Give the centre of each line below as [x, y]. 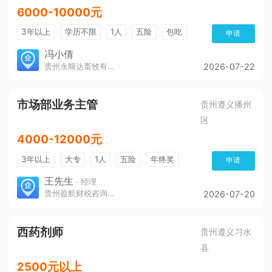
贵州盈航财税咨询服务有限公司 [110, 193]
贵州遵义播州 [226, 104]
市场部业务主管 [57, 105]
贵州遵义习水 [226, 231]
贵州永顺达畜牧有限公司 [110, 66]
